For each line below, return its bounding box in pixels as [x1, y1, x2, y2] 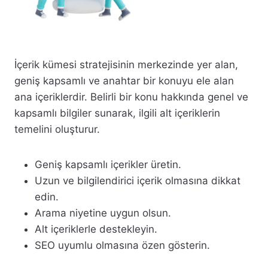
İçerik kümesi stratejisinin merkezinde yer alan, [14, 58, 238, 71]
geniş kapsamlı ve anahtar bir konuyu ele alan [14, 74, 234, 87]
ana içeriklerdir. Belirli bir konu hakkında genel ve [14, 90, 248, 103]
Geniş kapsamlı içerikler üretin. [35, 158, 181, 170]
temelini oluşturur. [14, 123, 100, 135]
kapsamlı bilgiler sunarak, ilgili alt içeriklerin [14, 106, 220, 119]
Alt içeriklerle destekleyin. [35, 223, 157, 235]
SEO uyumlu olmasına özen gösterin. [35, 239, 210, 251]
